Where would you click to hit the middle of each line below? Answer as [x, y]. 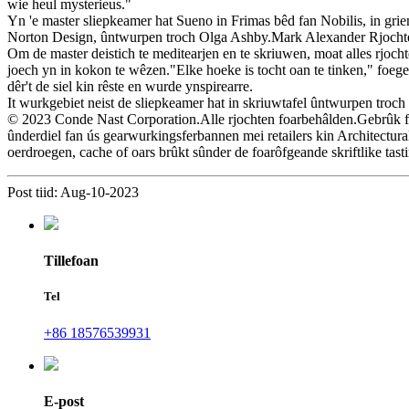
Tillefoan [71, 261]
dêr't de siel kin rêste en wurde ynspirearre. [130, 86]
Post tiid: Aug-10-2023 [73, 192]
